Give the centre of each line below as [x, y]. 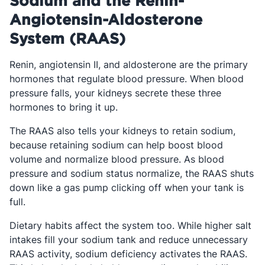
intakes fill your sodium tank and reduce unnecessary [129, 240]
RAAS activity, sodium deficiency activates [105, 254]
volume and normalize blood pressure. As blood [117, 159]
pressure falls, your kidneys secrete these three [115, 93]
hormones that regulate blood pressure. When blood [127, 79]
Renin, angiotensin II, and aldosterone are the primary [129, 64]
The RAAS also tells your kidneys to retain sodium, [122, 131]
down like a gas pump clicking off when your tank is [127, 188]
